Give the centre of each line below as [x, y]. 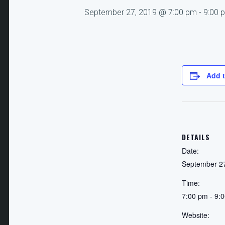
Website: [196, 215]
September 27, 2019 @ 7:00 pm [141, 12]
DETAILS [196, 137]
